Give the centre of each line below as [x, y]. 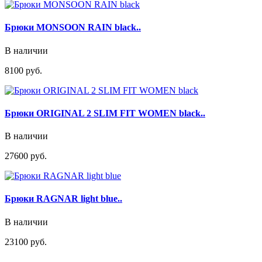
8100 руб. [23, 70]
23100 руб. [26, 242]
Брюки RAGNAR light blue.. [63, 199]
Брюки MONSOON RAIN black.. [73, 27]
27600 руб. [26, 156]
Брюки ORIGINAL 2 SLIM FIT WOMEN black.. [105, 113]
